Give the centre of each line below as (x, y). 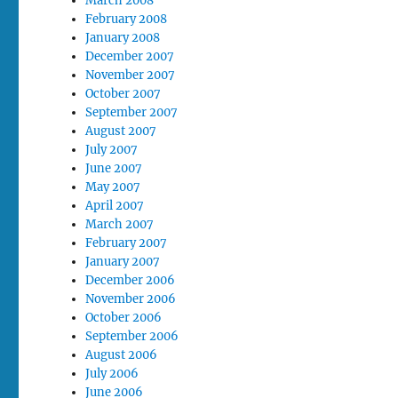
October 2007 (123, 93)
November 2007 (131, 75)
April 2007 (115, 205)
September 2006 (132, 336)
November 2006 (131, 298)
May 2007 (113, 187)
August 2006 (122, 354)
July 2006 (112, 373)
